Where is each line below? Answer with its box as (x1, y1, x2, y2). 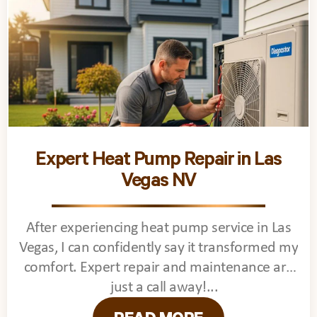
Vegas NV (120, 171, 197, 194)
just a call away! (110, 279, 207, 296)
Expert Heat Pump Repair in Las (35, 150, 282, 173)
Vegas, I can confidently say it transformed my (19, 239, 298, 256)
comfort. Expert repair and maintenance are (23, 259, 294, 276)
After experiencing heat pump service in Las (25, 219, 292, 236)
